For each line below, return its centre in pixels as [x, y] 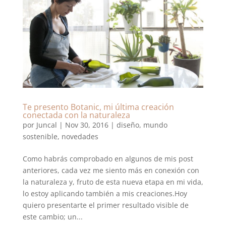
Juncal [46, 125]
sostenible [40, 136]
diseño [128, 125]
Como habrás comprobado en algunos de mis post [108, 158]
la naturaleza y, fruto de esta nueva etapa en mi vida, [113, 182]
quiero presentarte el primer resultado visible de [105, 205]
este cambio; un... [52, 216]
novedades [80, 136]
